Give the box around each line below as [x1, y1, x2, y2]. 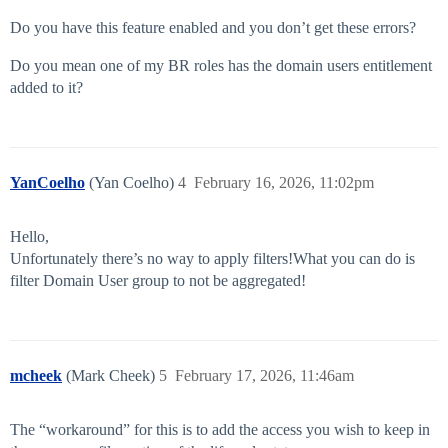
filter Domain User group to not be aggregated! [10, 272, 306, 290]
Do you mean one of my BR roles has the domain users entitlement [10, 57, 432, 75]
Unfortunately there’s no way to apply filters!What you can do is [10, 250, 415, 268]
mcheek [10, 367, 62, 385]
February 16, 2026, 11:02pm [194, 174, 374, 192]
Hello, [10, 228, 49, 246]
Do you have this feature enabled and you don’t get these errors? [10, 19, 416, 37]
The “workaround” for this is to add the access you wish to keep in [10, 421, 430, 439]
